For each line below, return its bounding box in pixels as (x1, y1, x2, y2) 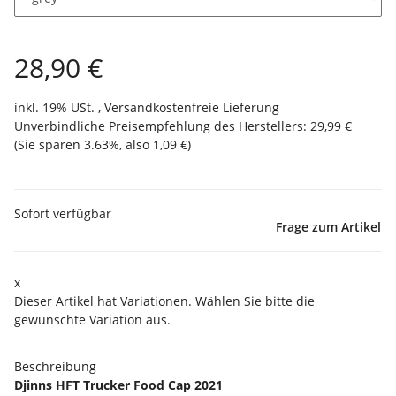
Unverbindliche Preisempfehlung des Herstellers (14, 118, 303, 135)
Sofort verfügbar (14, 205, 111, 223)
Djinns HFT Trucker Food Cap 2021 (14, 377, 223, 394)
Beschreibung (14, 358, 96, 376)
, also (119, 136, 153, 154)
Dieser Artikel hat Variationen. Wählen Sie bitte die (14, 293, 315, 310)
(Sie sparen (14, 136, 84, 154)
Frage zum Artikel (276, 218, 381, 236)
